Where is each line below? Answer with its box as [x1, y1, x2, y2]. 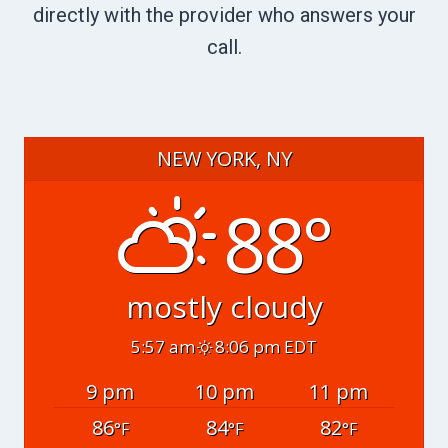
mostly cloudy [125, 286, 323, 328]
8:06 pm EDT [215, 335, 318, 358]
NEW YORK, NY [156, 145, 292, 173]
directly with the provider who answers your [32, 3, 416, 28]
